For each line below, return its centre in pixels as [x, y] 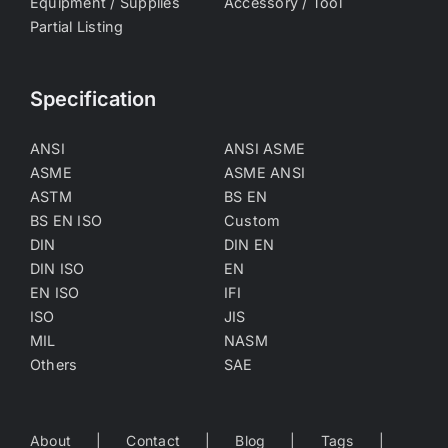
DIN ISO [57, 269]
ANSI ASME [265, 149]
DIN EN [249, 245]
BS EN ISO [66, 221]
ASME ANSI [265, 173]
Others [54, 365]
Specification [93, 99]
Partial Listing [77, 27]
